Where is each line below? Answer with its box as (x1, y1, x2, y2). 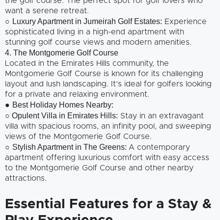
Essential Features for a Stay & (5, 197, 212, 211)
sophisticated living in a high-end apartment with (5, 27, 184, 36)
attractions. (5, 174, 47, 182)
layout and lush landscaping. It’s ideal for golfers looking (5, 80, 212, 88)
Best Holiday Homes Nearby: (12, 100, 113, 109)
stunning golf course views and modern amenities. (5, 38, 192, 46)
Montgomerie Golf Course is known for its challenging (5, 69, 203, 78)
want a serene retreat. (5, 6, 89, 15)
